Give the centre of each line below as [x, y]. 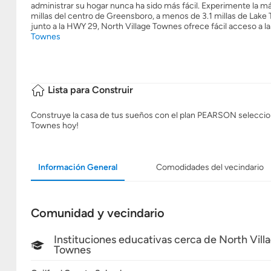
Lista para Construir [89, 90]
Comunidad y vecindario [98, 213]
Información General [78, 167]
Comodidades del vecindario [210, 167]
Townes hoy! [55, 126]
